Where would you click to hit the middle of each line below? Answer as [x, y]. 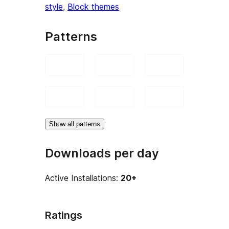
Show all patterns [75, 124]
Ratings [64, 215]
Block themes [93, 6]
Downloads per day [102, 153]
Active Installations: [83, 178]
